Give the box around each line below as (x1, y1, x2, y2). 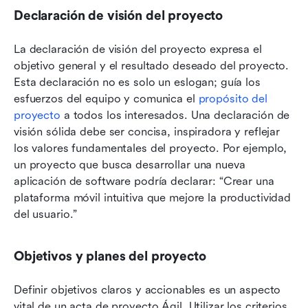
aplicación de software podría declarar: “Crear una (14, 175, 274, 188)
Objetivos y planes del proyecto (14, 249, 206, 265)
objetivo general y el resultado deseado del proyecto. (14, 59, 289, 73)
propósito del (198, 92, 267, 106)
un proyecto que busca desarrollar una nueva (14, 158, 245, 172)
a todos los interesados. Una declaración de (60, 109, 290, 122)
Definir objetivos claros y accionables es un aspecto (14, 283, 281, 297)
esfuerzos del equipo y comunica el (14, 92, 199, 106)
